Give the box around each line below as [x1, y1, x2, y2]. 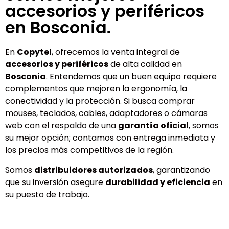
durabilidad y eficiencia [105, 176, 210, 188]
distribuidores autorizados [34, 164, 153, 176]
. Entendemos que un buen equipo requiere [46, 71, 217, 83]
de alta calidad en [108, 58, 182, 71]
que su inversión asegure [5, 176, 105, 188]
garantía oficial [118, 120, 189, 132]
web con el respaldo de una [5, 120, 118, 132]
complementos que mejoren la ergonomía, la [5, 83, 187, 95]
